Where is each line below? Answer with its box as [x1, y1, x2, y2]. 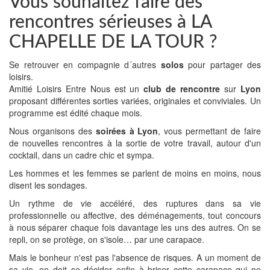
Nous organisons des [9, 125, 96, 137]
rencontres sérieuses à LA [9, 13, 212, 31]
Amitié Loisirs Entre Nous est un [9, 83, 144, 95]
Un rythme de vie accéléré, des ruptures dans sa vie [9, 197, 261, 209]
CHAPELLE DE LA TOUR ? [9, 33, 217, 51]
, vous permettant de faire [158, 125, 262, 137]
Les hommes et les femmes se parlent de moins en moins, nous [9, 167, 261, 179]
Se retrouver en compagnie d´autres [9, 58, 161, 71]
